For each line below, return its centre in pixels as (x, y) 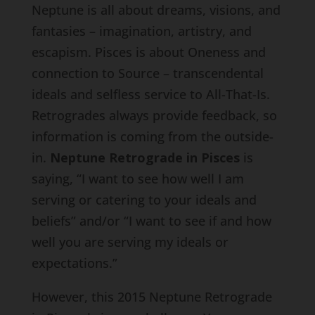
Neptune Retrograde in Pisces (144, 157)
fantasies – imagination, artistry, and (141, 31)
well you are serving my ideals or (130, 242)
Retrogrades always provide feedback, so (154, 115)
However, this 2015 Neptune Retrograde (152, 297)
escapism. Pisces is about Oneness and (148, 52)
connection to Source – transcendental (147, 73)
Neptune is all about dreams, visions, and (156, 10)
